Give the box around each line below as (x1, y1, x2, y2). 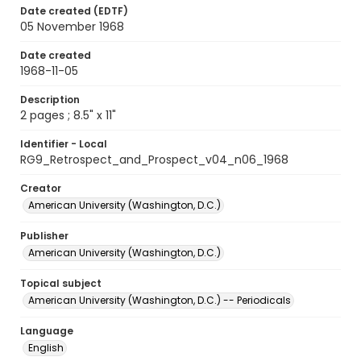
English (28, 341, 64, 355)
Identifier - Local (20, 137, 107, 151)
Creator (20, 181, 61, 195)
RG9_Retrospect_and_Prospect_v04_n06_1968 (20, 151, 288, 168)
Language (20, 324, 73, 338)
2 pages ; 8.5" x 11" (20, 107, 116, 123)
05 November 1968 (20, 19, 124, 35)
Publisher (20, 229, 68, 243)
